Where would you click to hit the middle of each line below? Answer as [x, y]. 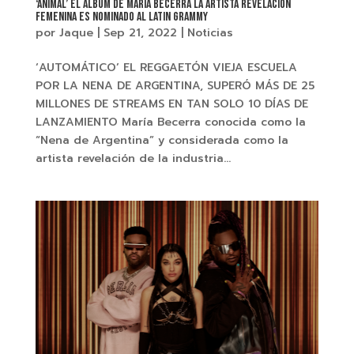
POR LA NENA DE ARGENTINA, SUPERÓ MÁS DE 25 [175, 86]
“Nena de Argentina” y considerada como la [162, 141]
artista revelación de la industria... [133, 159]
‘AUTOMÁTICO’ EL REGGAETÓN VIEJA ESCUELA [166, 68]
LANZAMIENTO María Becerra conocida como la [170, 122]
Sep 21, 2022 [140, 33]
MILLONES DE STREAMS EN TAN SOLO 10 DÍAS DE [171, 104]
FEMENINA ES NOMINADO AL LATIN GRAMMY [121, 17]
